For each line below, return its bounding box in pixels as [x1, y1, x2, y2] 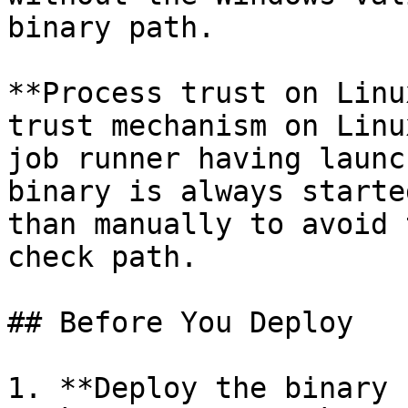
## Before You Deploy [7, 306, 353, 339]
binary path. [7, 11, 215, 44]
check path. [7, 240, 198, 273]
